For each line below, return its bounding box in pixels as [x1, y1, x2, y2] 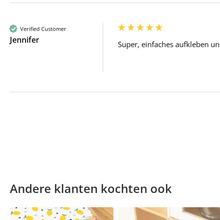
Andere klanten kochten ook [10, 180, 172, 196]
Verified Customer [20, 25, 66, 32]
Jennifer [10, 34, 39, 45]
